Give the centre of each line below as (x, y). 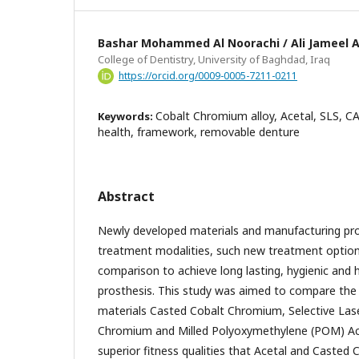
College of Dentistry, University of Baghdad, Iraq (214, 59)
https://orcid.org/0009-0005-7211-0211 (208, 75)
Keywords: (127, 116)
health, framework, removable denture (199, 131)
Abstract (126, 196)
